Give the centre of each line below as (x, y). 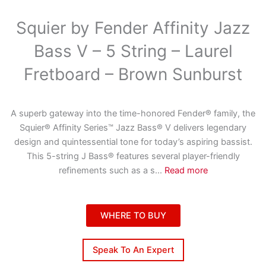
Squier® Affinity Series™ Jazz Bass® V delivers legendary (133, 128)
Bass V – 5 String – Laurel (133, 51)
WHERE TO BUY (133, 216)
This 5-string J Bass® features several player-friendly (133, 156)
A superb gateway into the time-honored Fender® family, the (133, 114)
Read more (186, 171)
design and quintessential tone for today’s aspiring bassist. (133, 142)
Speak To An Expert (133, 250)
